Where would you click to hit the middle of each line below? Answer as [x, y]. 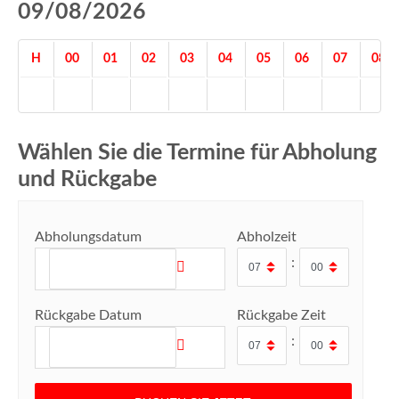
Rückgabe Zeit [281, 316]
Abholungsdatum [88, 237]
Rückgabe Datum [88, 316]
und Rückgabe [87, 180]
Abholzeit [266, 237]
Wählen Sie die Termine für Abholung [197, 153]
